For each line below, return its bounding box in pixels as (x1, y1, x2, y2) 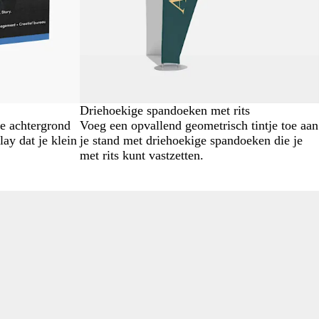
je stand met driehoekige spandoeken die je (80, 133, 303, 147)
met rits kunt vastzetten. (80, 148, 204, 162)
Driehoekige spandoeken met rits (80, 103, 250, 117)
